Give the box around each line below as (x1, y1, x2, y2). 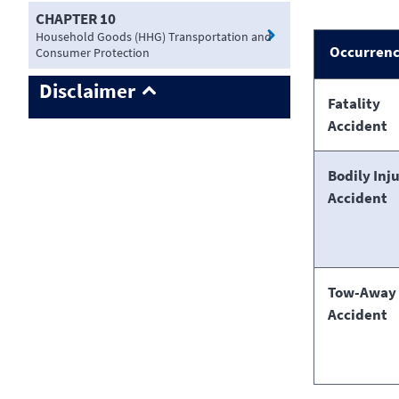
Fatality (327, 93, 380, 113)
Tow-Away (327, 281, 396, 302)
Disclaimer (39, 77, 135, 104)
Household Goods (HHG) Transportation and (36, 28, 272, 45)
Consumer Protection (36, 45, 150, 61)
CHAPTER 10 (36, 9, 116, 29)
